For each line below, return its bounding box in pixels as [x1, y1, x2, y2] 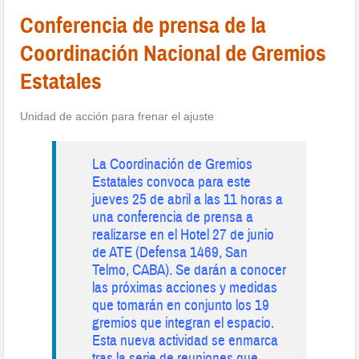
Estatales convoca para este [92, 171, 252, 192]
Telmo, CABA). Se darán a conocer [92, 260, 287, 280]
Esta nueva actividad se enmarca [92, 330, 279, 350]
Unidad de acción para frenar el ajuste [20, 109, 215, 123]
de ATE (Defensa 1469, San [92, 242, 248, 262]
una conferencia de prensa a [92, 207, 254, 227]
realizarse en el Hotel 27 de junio [92, 224, 275, 244]
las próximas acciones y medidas [92, 277, 278, 297]
